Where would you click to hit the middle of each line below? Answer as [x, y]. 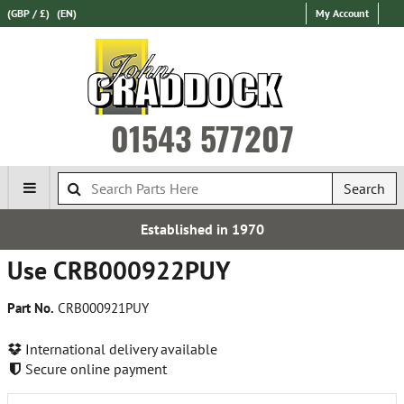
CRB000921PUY [101, 308]
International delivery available [119, 349]
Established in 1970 [202, 229]
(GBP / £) [28, 13]
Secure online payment [94, 368]
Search [364, 188]
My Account [342, 13]
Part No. [31, 308]
